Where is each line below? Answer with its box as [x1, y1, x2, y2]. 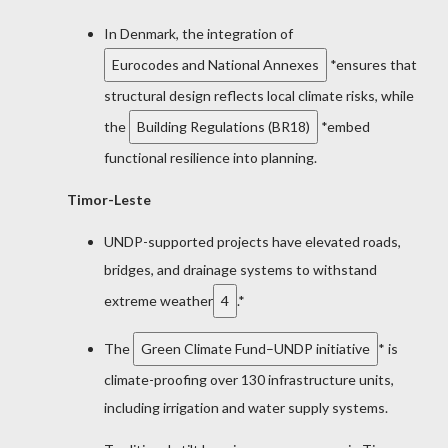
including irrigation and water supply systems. [104, 399, 388, 417]
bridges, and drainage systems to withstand [104, 261, 377, 279]
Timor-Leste [64, 191, 151, 209]
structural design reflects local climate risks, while [104, 87, 414, 105]
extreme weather [104, 292, 213, 310]
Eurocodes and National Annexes [112, 56, 319, 74]
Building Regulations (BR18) [137, 118, 310, 136]
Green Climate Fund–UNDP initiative [141, 340, 370, 358]
